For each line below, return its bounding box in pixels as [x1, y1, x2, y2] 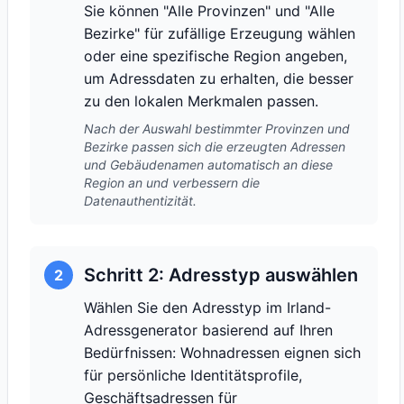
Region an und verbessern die [84, 175, 260, 190]
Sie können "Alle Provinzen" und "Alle [84, 2, 335, 20]
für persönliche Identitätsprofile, [84, 366, 302, 384]
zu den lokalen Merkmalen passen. [84, 92, 318, 110]
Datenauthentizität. [84, 193, 197, 208]
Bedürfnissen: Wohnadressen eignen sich [84, 344, 361, 362]
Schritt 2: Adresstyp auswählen [84, 264, 358, 286]
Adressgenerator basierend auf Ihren [84, 321, 333, 339]
